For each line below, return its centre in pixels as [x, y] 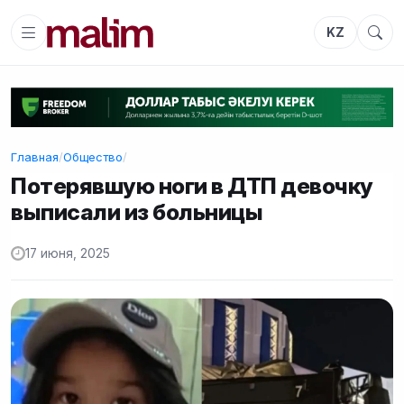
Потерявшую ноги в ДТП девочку [192, 185]
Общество [93, 156]
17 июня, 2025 [68, 254]
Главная [35, 156]
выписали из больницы [137, 211]
